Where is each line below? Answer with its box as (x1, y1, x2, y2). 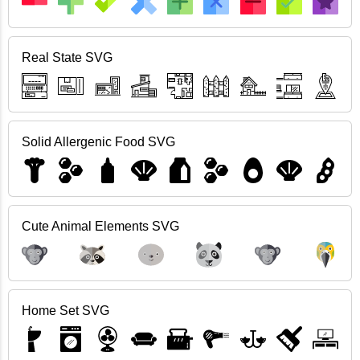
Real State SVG (22, 51, 112, 64)
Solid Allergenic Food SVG (22, 135, 175, 149)
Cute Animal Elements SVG (22, 219, 179, 233)
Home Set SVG (22, 304, 109, 317)
